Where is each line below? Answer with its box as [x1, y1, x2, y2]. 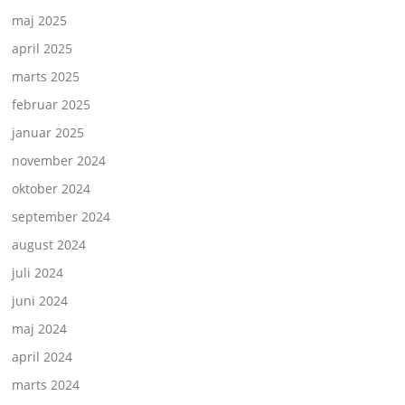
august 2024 [12, 236, 87, 254]
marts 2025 [12, 68, 80, 86]
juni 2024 [12, 292, 69, 310]
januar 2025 [12, 124, 85, 142]
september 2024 [12, 208, 111, 226]
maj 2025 [12, 12, 68, 30]
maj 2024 [12, 320, 68, 338]
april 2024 [12, 348, 73, 366]
